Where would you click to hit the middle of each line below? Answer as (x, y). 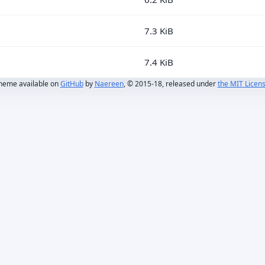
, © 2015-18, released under (170, 83)
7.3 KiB (159, 30)
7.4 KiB (159, 62)
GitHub (72, 83)
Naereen (109, 83)
